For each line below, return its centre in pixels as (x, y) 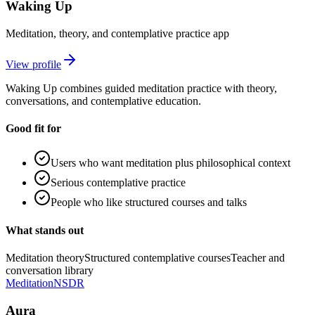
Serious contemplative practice (118, 183)
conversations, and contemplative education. (103, 101)
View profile (33, 64)
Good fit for (33, 129)
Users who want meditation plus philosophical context (171, 163)
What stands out (45, 230)
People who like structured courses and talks (149, 202)
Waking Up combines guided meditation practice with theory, (141, 88)
